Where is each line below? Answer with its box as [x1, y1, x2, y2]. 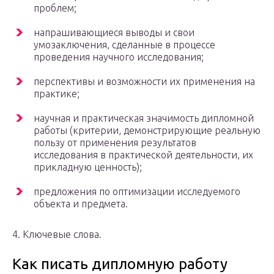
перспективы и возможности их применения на [34, 76, 255, 87]
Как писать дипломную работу [12, 256, 228, 273]
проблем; [34, 2, 76, 14]
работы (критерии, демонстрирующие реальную [34, 125, 261, 136]
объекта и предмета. [34, 198, 128, 210]
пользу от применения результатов [34, 137, 196, 149]
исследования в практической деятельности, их [34, 149, 253, 161]
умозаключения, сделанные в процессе [34, 39, 215, 51]
